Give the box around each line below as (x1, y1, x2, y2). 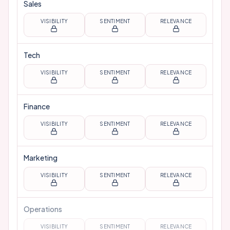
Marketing (24, 153, 57, 162)
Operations (24, 204, 62, 214)
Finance (24, 102, 50, 111)
